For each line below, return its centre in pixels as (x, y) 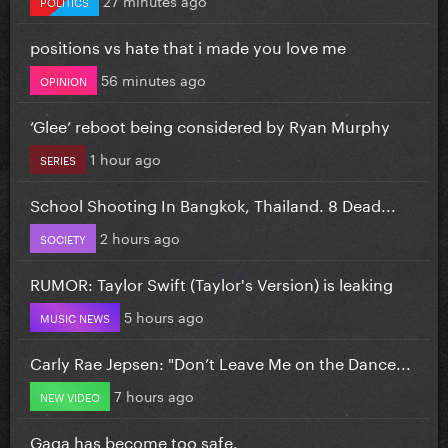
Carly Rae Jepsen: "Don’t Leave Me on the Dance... (220, 361)
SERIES (58, 158)
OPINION (63, 79)
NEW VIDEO (70, 395)
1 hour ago (125, 157)
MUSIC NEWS (75, 316)
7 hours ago (154, 394)
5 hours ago (164, 315)
